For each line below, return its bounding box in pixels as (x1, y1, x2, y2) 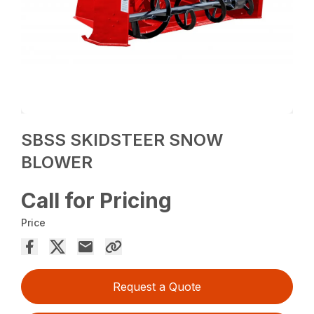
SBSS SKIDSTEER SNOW (21, 130, 224, 151)
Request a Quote (113, 280, 201, 294)
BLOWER (21, 152, 93, 173)
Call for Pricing (21, 188, 172, 214)
